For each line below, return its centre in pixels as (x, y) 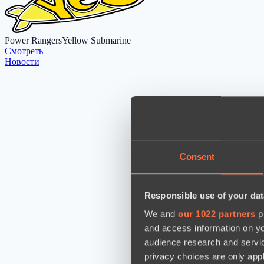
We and (161, 214)
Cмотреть (24, 51)
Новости (22, 61)
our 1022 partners (217, 214)
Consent (197, 157)
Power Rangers (33, 40)
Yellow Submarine (96, 40)
